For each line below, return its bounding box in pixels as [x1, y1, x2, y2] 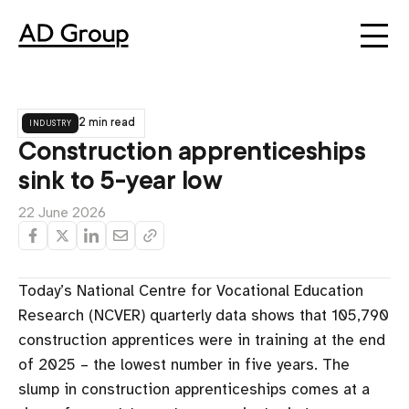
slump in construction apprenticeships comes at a [18, 380, 370, 399]
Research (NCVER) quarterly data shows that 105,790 [18, 306, 389, 325]
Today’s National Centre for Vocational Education [18, 281, 363, 300]
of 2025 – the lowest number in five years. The [18, 355, 350, 374]
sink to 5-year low [18, 166, 222, 195]
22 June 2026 [18, 204, 106, 221]
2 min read [79, 116, 135, 129]
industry [29, 116, 71, 129]
